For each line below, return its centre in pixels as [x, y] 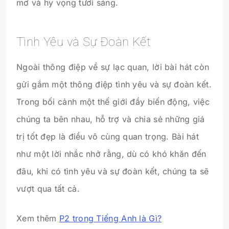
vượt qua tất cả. [48, 188]
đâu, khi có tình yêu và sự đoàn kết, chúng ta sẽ [113, 171]
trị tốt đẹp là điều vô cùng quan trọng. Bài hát [108, 136]
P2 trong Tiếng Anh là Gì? [110, 218]
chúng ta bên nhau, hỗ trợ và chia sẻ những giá [111, 119]
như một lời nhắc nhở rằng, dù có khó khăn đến [111, 154]
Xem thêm [38, 218]
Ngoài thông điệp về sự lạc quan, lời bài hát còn [113, 67]
